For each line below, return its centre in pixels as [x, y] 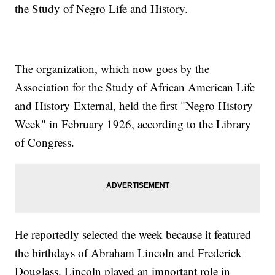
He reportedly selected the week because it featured [133, 234]
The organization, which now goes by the [112, 69]
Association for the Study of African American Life [135, 87]
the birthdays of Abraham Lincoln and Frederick [129, 253]
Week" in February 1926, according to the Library [133, 124]
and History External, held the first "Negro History [134, 106]
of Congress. [45, 142]
